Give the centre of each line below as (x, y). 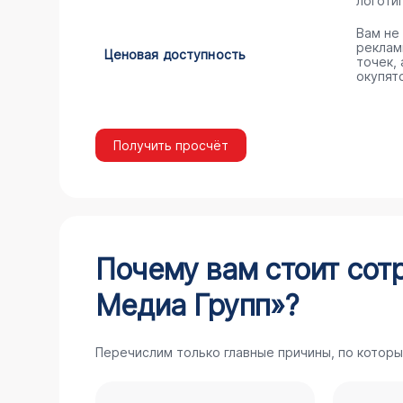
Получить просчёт (170, 145)
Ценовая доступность (175, 54)
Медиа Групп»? (197, 305)
